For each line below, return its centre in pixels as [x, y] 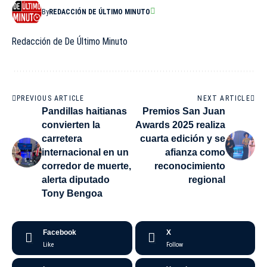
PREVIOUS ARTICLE [51, 99]
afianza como [195, 153]
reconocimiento [190, 166]
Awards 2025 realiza [180, 125]
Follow [174, 245]
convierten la [71, 125]
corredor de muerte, [86, 166]
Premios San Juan [184, 111]
